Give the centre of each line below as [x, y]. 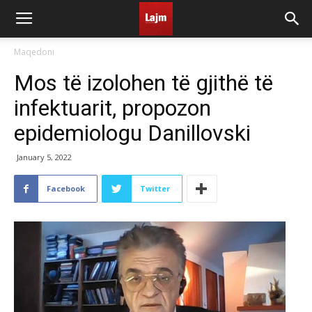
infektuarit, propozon [112, 108]
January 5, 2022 [44, 157]
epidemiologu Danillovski [132, 133]
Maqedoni [34, 52]
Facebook [66, 188]
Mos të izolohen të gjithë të [143, 83]
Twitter [155, 188]
